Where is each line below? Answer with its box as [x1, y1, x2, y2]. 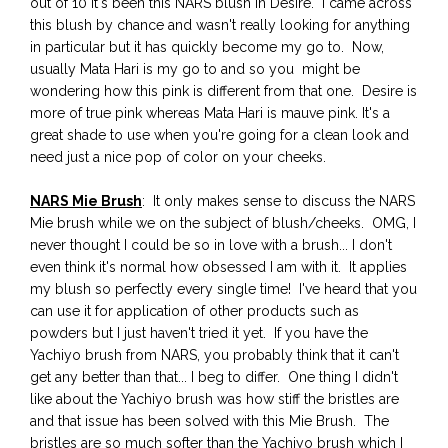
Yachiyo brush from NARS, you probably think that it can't [30, 346, 399, 363]
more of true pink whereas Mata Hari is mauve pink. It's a [30, 104, 390, 121]
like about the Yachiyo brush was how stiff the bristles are [30, 390, 399, 407]
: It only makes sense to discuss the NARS [142, 192, 415, 209]
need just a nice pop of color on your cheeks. [30, 148, 326, 165]
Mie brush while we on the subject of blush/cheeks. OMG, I [30, 214, 416, 231]
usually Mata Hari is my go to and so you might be [30, 60, 360, 77]
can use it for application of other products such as [30, 302, 359, 319]
